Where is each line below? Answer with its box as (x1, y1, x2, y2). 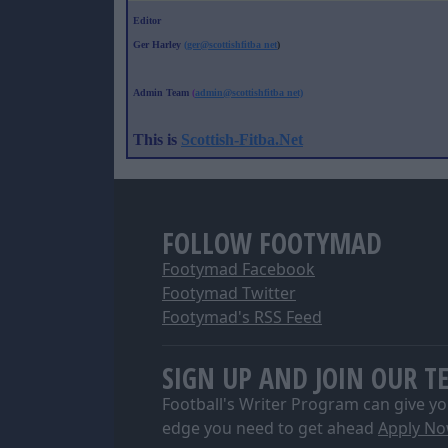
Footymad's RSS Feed (162, 306, 322, 328)
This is (133, 131, 181, 148)
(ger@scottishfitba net (184, 39, 277, 50)
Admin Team (133, 87, 192, 98)
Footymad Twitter (162, 282, 296, 304)
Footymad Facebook (162, 258, 315, 280)
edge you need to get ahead (162, 417, 378, 439)
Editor (133, 15, 161, 26)
